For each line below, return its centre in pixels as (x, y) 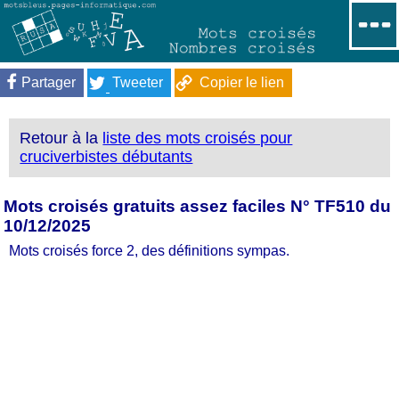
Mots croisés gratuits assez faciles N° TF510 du (197, 206)
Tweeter (138, 82)
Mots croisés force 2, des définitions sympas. (149, 250)
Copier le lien (242, 82)
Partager (49, 82)
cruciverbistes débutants (106, 157)
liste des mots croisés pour (198, 138)
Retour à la (61, 138)
